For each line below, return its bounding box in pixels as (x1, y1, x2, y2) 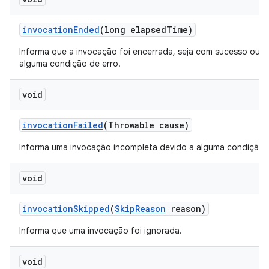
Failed (73, 119, 103, 131)
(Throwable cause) (103, 119, 189, 131)
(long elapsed (100, 24, 166, 35)
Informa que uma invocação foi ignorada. (19, 225, 182, 236)
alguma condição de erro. (19, 58, 121, 69)
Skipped (73, 203, 110, 214)
